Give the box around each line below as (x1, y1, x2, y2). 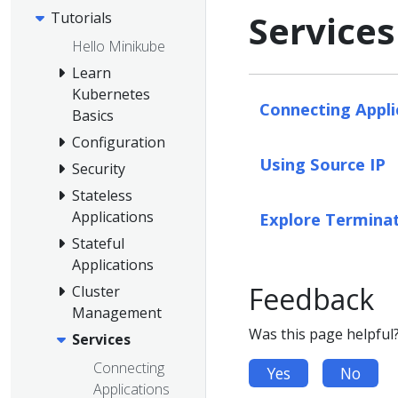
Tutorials (51, 8, 112, 28)
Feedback (249, 279, 374, 318)
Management (72, 302, 162, 322)
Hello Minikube (72, 36, 165, 56)
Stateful (72, 233, 124, 253)
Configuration (72, 131, 165, 152)
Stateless (72, 185, 132, 205)
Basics (72, 105, 114, 125)
